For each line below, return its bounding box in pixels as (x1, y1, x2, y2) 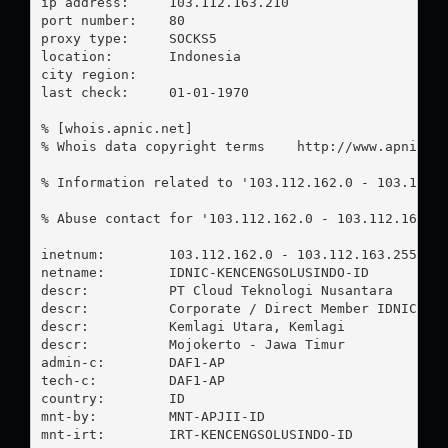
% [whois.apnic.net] (40, 120, 193, 136)
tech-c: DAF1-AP (40, 372, 225, 388)
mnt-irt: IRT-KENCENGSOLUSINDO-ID (40, 426, 353, 442)
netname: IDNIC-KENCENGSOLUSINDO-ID (40, 264, 369, 280)
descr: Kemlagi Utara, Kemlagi (40, 318, 345, 334)
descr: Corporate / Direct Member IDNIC (40, 300, 417, 316)
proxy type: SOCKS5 (40, 30, 129, 46)
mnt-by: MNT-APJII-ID (40, 408, 265, 424)
